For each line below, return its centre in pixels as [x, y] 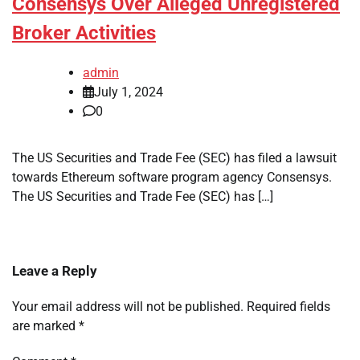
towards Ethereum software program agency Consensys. [172, 178]
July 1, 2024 [129, 92]
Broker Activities [84, 33]
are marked [45, 326]
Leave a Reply [55, 271]
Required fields [288, 307]
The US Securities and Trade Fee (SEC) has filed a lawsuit [174, 158]
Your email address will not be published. [128, 307]
